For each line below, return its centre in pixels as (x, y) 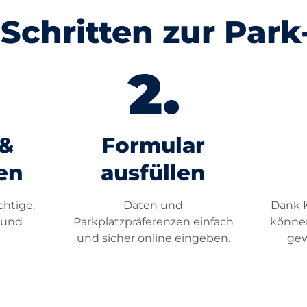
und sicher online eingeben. (153, 238)
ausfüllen (153, 173)
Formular (153, 146)
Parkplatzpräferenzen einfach (153, 222)
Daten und (153, 206)
